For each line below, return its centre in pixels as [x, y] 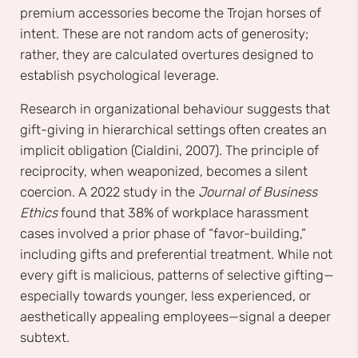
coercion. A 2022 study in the [109, 192]
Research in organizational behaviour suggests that [175, 109]
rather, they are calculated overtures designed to [167, 54]
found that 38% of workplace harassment [183, 213]
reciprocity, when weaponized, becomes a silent [164, 171]
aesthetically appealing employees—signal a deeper [175, 317]
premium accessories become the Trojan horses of [171, 12]
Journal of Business [258, 192]
